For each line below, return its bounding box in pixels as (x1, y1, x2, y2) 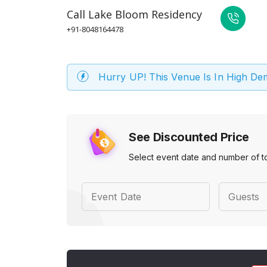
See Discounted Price (129, 130, 249, 144)
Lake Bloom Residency (88, 7, 202, 21)
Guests (228, 191, 260, 203)
